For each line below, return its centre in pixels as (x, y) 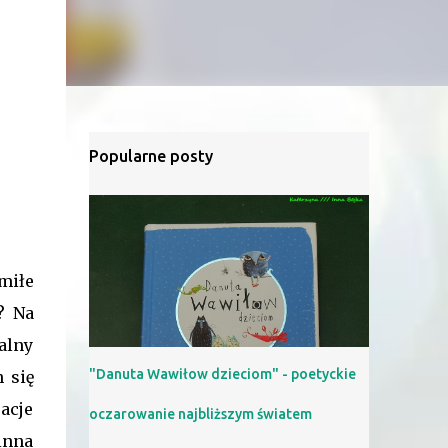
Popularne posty (150, 156)
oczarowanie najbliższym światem (200, 414)
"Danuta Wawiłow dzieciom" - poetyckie (222, 374)
